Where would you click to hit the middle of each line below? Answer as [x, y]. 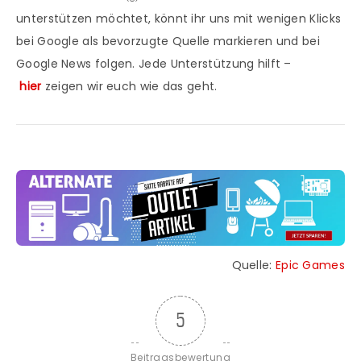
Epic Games [310, 266]
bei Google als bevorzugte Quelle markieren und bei [168, 41]
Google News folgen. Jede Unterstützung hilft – [154, 64]
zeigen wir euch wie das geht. [131, 87]
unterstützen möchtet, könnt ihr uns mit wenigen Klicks [179, 19]
